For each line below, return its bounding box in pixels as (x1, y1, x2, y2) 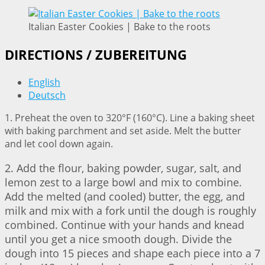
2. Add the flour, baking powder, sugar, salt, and (5, 161, 241, 176)
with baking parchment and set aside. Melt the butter (5, 124, 241, 138)
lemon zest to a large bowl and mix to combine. (5, 175, 242, 190)
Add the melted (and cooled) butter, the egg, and (5, 189, 245, 204)
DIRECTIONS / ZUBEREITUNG (5, 46, 187, 63)
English (28, 76, 60, 89)
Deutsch (28, 89, 66, 102)
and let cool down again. (5, 137, 113, 151)
